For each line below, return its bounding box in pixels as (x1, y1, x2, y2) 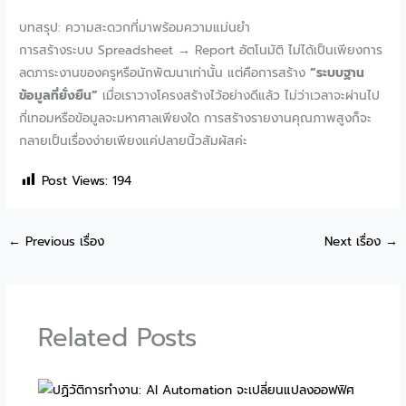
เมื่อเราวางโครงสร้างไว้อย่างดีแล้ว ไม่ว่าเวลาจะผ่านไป (98, 85, 381, 105)
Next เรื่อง (324, 231, 385, 251)
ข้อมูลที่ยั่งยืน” (19, 85, 99, 105)
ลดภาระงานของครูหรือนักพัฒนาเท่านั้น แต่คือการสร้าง (19, 63, 311, 82)
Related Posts (37, 319, 197, 358)
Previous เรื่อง (21, 231, 105, 251)
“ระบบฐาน (310, 63, 365, 82)
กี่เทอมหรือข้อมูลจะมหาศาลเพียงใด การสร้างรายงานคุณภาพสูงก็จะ (19, 108, 372, 128)
